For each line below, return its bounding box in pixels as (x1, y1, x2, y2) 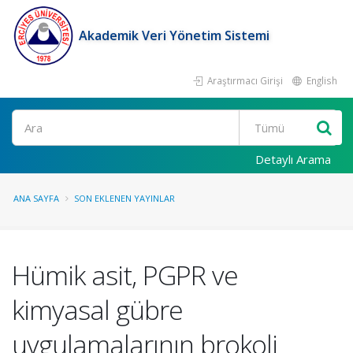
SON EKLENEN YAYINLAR (74, 192, 175, 204)
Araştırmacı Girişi (205, 74, 283, 87)
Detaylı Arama (255, 151, 331, 167)
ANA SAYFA (13, 192, 59, 204)
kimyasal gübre (12, 292, 183, 328)
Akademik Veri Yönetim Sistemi (79, 27, 269, 44)
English (304, 74, 337, 87)
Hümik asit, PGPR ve (12, 257, 238, 293)
